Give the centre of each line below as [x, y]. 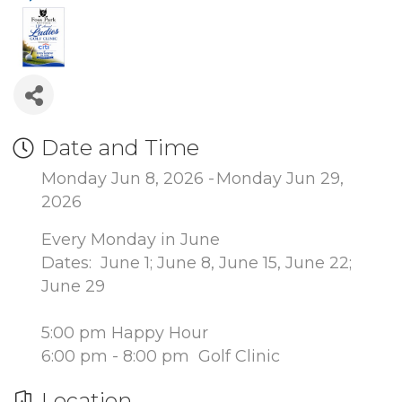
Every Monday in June [131, 239]
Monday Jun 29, [280, 178]
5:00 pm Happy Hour [125, 332]
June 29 [73, 286]
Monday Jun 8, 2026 [122, 178]
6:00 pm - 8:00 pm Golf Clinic [161, 356]
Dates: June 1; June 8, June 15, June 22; [197, 262]
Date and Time [120, 147]
